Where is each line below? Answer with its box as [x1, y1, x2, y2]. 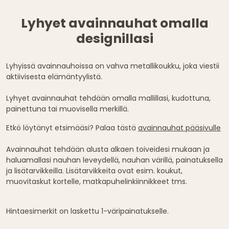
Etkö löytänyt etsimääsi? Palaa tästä [6, 122, 138, 133]
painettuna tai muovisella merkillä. [6, 103, 129, 114]
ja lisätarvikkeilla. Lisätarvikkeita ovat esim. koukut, [6, 165, 182, 176]
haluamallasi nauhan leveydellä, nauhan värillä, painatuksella [6, 154, 223, 165]
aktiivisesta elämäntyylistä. [6, 71, 102, 82]
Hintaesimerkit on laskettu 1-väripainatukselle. [6, 205, 169, 216]
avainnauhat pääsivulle [138, 122, 221, 133]
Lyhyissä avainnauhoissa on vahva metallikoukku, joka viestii [6, 60, 219, 71]
